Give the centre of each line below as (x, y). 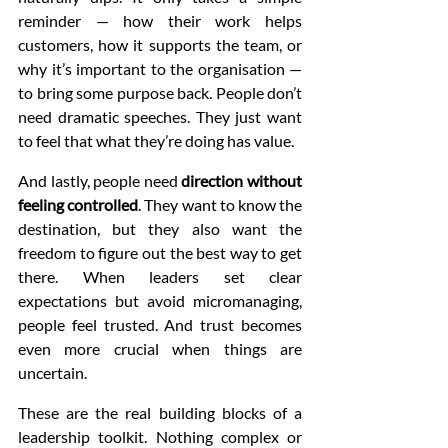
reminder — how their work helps (160, 21)
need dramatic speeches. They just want (160, 117)
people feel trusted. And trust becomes (160, 325)
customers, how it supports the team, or (160, 45)
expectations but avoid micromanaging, (160, 301)
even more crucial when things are (160, 349)
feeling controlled (78, 205)
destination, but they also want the (160, 229)
